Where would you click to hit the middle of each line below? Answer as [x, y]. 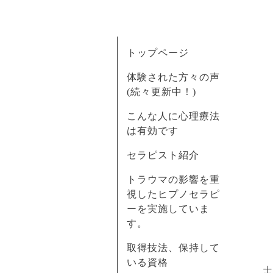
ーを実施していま [168, 209]
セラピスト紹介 [163, 155]
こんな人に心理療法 [173, 116]
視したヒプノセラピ [173, 194]
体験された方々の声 [173, 77]
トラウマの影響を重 [173, 179]
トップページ [158, 53]
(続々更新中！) [161, 92]
